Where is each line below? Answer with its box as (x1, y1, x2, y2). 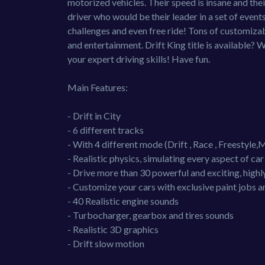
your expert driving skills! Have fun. (67, 53, 210, 64)
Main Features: (67, 81, 128, 93)
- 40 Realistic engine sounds (67, 195, 179, 206)
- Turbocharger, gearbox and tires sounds (67, 209, 234, 221)
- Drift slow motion (67, 237, 144, 249)
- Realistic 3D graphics (67, 223, 159, 235)
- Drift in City (67, 109, 121, 121)
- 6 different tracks (67, 124, 144, 135)
